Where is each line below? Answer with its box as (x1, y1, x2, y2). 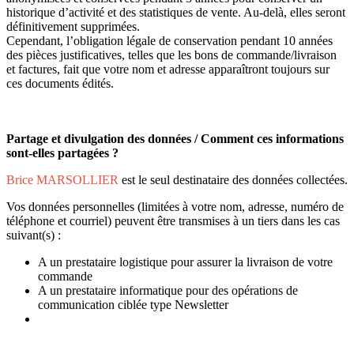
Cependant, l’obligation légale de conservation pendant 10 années (6, 34, 333, 48)
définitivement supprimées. (6, 20, 140, 34)
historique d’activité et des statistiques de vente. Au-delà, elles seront (6, 6, 345, 20)
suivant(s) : (6, 228, 61, 243)
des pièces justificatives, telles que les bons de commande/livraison (6, 48, 337, 62)
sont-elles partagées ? (6, 146, 119, 160)
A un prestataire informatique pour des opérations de (38, 284, 298, 298)
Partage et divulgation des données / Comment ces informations (6, 132, 344, 146)
